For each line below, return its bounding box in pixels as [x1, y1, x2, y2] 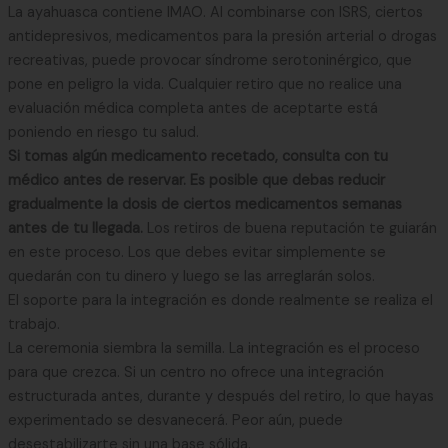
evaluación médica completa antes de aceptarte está [7, 98, 378, 118]
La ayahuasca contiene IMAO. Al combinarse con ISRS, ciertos [7, 2, 423, 22]
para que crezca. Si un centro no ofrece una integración [7, 362, 384, 382]
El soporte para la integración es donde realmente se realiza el [7, 290, 433, 310]
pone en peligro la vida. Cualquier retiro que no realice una [7, 74, 402, 94]
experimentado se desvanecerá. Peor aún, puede [7, 410, 343, 430]
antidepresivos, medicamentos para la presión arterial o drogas [7, 26, 437, 46]
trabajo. [7, 314, 60, 334]
